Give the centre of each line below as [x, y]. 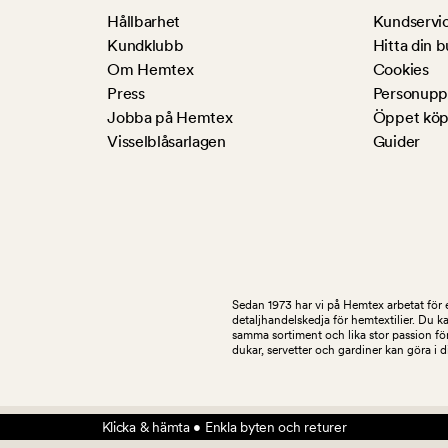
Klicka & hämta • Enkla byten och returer [224, 427]
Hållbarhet [143, 22]
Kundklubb [145, 46]
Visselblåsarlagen [166, 142]
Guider [396, 142]
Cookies [400, 70]
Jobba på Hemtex [170, 118]
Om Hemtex [150, 70]
